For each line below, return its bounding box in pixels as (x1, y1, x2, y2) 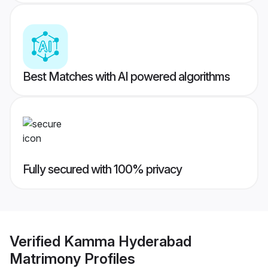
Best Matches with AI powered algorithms (23, 69, 230, 84)
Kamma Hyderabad (64, 232, 191, 250)
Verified (10, 232, 64, 250)
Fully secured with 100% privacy (23, 162, 182, 177)
